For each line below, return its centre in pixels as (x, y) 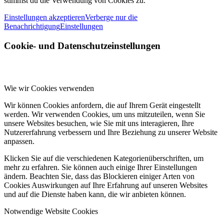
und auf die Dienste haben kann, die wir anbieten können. (95, 194)
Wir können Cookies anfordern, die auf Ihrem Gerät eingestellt (102, 105)
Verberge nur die (111, 17)
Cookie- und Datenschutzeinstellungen (82, 46)
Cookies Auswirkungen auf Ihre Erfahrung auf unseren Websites (106, 185)
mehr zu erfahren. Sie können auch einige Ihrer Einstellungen (100, 167)
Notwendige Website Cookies (51, 211)
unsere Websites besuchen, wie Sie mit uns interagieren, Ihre (99, 123)
